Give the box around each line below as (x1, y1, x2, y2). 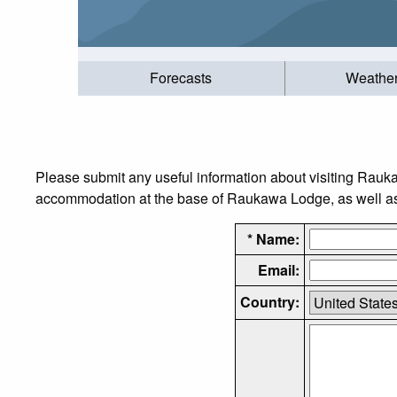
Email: (257, 259, 300, 280)
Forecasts (150, 67, 213, 89)
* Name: (246, 228, 300, 249)
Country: (239, 291, 300, 312)
